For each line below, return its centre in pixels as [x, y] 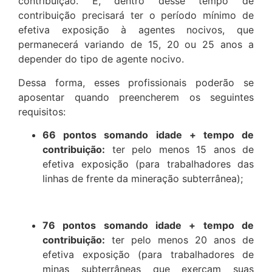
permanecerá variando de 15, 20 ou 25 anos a [136, 45]
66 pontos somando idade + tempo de [148, 134]
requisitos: [42, 111]
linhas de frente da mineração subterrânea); [143, 178]
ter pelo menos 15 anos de [179, 149]
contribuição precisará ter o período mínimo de [136, 15]
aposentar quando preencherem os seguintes [136, 97]
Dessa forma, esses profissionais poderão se [136, 82]
